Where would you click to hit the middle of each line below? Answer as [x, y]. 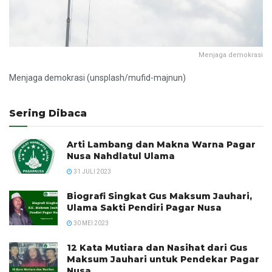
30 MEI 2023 [90, 223]
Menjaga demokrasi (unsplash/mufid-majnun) [97, 77]
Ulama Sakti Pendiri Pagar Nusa [144, 207]
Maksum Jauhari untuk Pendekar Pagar [163, 259]
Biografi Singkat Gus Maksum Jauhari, [159, 196]
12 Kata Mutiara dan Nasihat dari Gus [157, 247]
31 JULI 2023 [92, 171]
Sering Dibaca [48, 113]
